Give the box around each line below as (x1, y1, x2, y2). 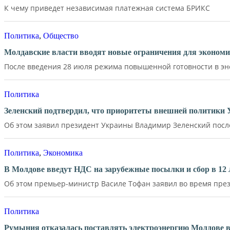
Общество (43, 31, 79, 40)
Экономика (43, 148, 83, 157)
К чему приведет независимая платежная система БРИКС (4, 3, 210, 13)
